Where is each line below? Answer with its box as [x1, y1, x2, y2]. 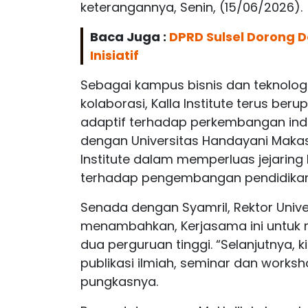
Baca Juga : [90, 27, 169, 45]
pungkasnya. [80, 272, 158, 290]
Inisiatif [90, 46, 139, 64]
